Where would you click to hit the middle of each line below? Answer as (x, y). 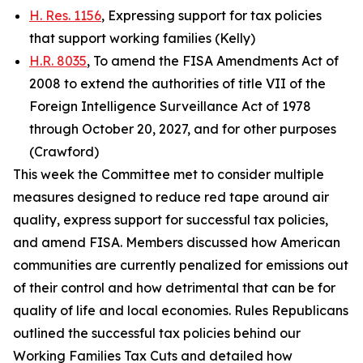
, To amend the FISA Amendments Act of (213, 61)
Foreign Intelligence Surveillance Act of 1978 (170, 106)
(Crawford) (64, 152)
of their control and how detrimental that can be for (174, 288)
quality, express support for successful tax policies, (171, 220)
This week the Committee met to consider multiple (169, 174)
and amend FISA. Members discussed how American (177, 242)
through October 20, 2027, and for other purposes (183, 129)
